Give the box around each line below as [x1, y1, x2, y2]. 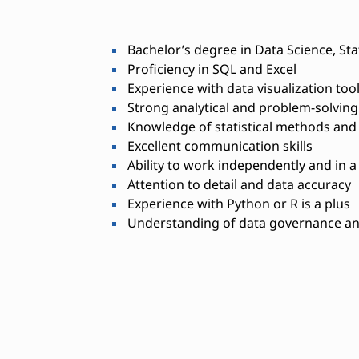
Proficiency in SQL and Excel [124, 59, 296, 78]
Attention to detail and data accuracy [124, 175, 351, 193]
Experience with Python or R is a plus [124, 194, 350, 212]
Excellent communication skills [124, 136, 313, 155]
